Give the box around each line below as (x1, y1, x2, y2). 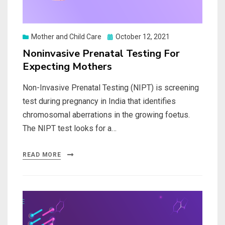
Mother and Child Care (31, 33, 101, 41)
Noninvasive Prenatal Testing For (23, 47, 180, 61)
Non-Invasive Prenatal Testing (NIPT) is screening (23, 83, 199, 93)
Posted (107, 32, 130, 41)
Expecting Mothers (23, 60, 112, 74)
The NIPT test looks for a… (23, 124, 117, 134)
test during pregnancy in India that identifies (23, 96, 176, 106)
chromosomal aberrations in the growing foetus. (23, 110, 190, 120)
